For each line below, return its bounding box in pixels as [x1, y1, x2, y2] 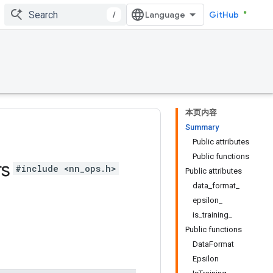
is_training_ [193, 210, 232, 219]
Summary [185, 122, 219, 132]
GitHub [209, 9, 239, 20]
